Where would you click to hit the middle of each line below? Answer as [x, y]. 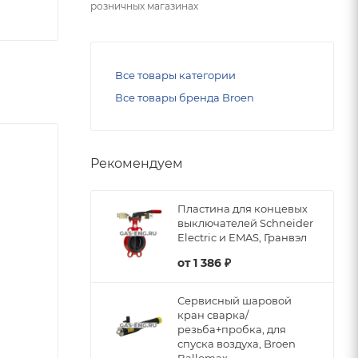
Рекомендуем [137, 163]
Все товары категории [175, 75]
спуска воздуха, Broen [237, 344]
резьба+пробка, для [232, 329]
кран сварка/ [213, 315]
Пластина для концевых [243, 209]
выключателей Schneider [245, 223]
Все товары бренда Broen [185, 97]
